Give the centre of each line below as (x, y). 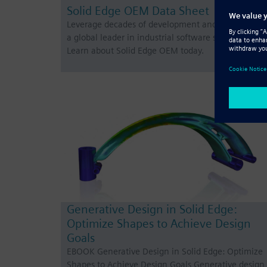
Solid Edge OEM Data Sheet (138, 11)
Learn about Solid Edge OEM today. (135, 51)
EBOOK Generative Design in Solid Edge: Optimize (165, 251)
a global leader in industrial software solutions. (159, 38)
